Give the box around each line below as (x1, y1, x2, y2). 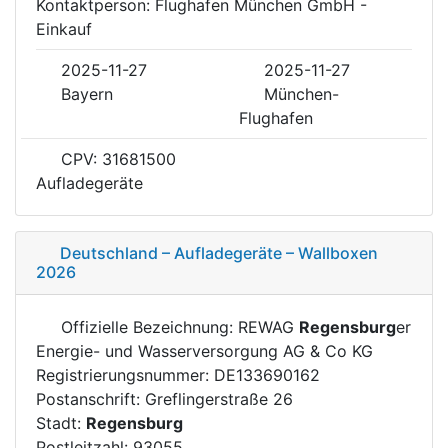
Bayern (61, 83, 113, 104)
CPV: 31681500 (56, 148, 176, 169)
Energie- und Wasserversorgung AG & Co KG (36, 340, 373, 361)
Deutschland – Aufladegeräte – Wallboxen (60, 242, 378, 263)
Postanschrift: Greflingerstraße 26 (36, 388, 293, 409)
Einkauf (36, 18, 92, 39)
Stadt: (36, 412, 86, 433)
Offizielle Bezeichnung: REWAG (56, 316, 299, 337)
